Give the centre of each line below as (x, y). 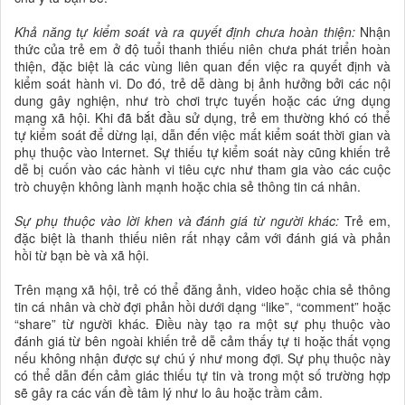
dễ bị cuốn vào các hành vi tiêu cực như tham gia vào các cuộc (202, 169)
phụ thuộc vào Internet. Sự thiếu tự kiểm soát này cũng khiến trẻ (202, 151)
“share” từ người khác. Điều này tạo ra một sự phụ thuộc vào (202, 323)
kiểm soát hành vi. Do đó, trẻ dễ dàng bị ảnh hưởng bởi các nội (202, 83)
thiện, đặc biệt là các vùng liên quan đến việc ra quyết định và (202, 66)
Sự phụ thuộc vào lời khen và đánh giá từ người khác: (180, 220)
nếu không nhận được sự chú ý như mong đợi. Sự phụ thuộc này (202, 358)
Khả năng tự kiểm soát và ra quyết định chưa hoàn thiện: (187, 31)
